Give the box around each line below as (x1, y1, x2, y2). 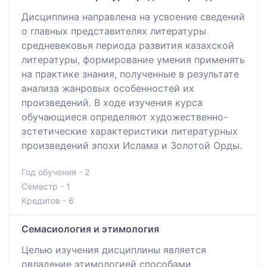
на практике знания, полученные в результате (21, 67, 239, 80)
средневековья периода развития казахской (21, 39, 234, 51)
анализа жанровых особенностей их (21, 82, 194, 94)
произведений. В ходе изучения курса (21, 96, 203, 108)
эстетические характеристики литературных (21, 125, 238, 137)
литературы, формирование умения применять (21, 53, 245, 66)
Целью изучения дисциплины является (21, 243, 206, 256)
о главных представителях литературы (21, 24, 206, 37)
